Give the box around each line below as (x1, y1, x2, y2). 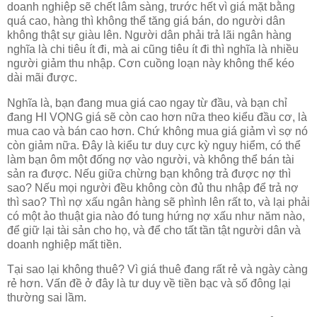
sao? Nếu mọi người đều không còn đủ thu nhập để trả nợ (7, 181, 299, 194)
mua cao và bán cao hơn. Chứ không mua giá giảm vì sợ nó (7, 125, 308, 137)
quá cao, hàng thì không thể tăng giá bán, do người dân (7, 14, 285, 27)
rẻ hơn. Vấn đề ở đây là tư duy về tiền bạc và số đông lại (7, 277, 291, 290)
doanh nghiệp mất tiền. (7, 238, 122, 250)
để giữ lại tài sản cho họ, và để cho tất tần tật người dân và (7, 224, 301, 236)
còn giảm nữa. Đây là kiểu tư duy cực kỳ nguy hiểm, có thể (7, 139, 301, 151)
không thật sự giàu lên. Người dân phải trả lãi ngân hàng (7, 28, 292, 41)
